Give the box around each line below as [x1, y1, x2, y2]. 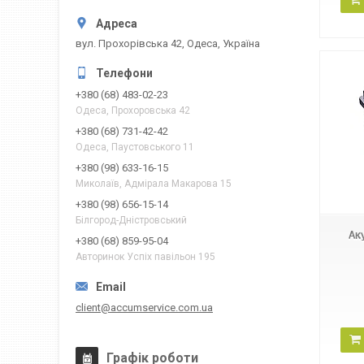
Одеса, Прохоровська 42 [76, 105, 190, 117]
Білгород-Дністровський [76, 214, 187, 227]
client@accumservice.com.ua [76, 301, 213, 314]
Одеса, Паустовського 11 [76, 141, 194, 154]
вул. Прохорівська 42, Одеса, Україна [76, 37, 260, 50]
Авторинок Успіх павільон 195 [76, 251, 215, 263]
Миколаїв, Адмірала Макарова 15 [76, 178, 232, 190]
